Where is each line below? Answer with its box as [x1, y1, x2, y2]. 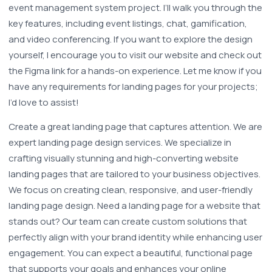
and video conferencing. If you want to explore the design [8, 33, 253, 46]
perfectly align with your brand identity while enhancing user [8, 231, 262, 243]
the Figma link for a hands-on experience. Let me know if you [8, 64, 262, 77]
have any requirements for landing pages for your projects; [8, 80, 258, 93]
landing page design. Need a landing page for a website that [8, 199, 260, 212]
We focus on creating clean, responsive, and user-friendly [8, 183, 253, 196]
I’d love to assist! [8, 96, 79, 109]
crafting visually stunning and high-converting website [8, 152, 239, 165]
